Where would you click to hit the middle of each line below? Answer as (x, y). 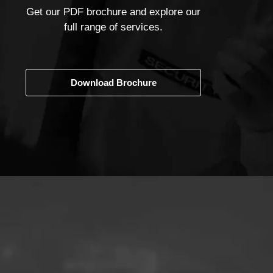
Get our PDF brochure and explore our (113, 12)
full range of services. (113, 27)
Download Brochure (113, 83)
